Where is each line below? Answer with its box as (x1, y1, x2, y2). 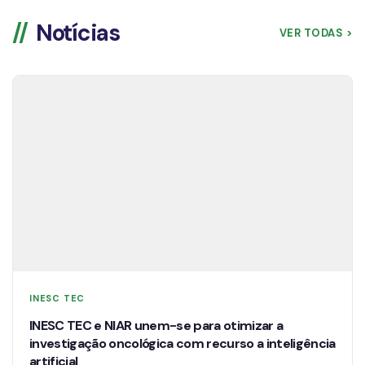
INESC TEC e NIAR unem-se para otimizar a (29, 316, 284, 334)
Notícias (35, 17, 120, 48)
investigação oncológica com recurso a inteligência (29, 334, 336, 352)
